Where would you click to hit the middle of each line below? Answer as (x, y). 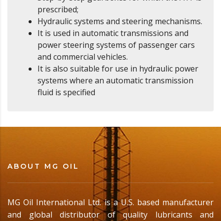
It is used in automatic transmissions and (113, 33)
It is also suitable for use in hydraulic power (118, 69)
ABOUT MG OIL (43, 166)
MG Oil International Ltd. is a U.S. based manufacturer (110, 203)
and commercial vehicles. (83, 57)
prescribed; (58, 10)
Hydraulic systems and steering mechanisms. (120, 21)
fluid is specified (66, 92)
